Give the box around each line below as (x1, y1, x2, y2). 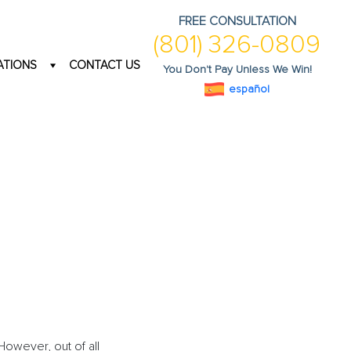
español (228, 81, 270, 96)
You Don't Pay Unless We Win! (162, 63, 312, 77)
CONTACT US (69, 57, 140, 72)
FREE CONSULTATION (178, 13, 296, 30)
